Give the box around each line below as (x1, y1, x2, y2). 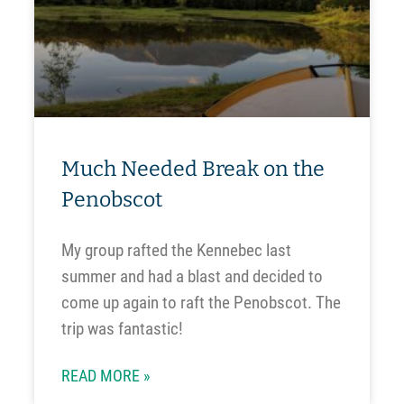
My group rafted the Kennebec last (60, 239, 291, 261)
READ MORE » (60, 366, 151, 385)
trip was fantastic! (60, 317, 183, 339)
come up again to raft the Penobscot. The (60, 291, 341, 313)
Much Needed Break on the (60, 155, 325, 181)
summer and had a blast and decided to (60, 265, 323, 287)
